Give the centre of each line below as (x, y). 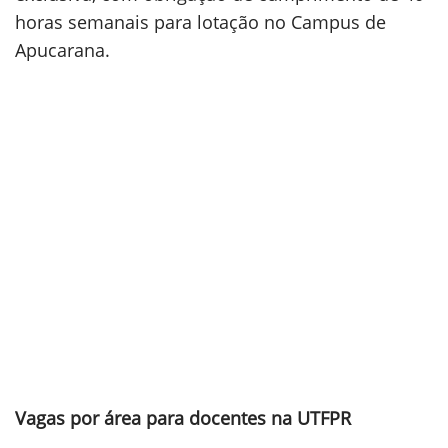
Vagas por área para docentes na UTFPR (183, 418)
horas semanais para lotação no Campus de (200, 22)
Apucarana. (62, 50)
